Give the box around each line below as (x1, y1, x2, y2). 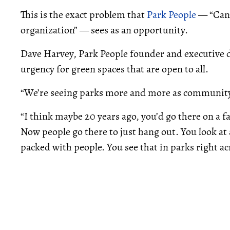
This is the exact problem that (21, 8, 147, 22)
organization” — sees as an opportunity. (21, 23, 188, 37)
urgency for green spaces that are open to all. (21, 62, 208, 76)
